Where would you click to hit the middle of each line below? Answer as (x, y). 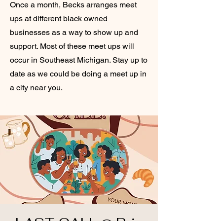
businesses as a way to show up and (74, 32)
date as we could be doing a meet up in (78, 74)
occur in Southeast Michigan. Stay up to (79, 60)
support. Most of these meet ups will (72, 46)
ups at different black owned (59, 18)
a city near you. (36, 87)
